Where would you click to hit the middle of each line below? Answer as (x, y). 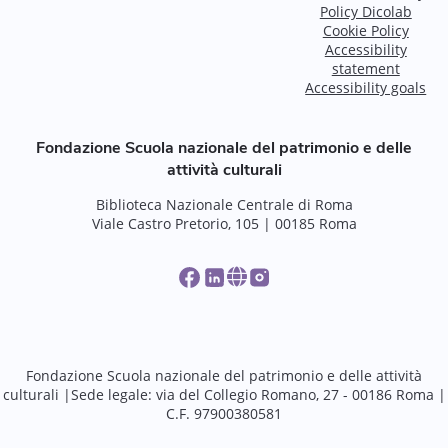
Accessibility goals (366, 87)
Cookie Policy (365, 30)
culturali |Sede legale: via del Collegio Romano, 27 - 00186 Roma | (224, 394)
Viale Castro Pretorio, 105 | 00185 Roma (224, 223)
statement (365, 68)
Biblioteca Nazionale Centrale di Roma (224, 204)
